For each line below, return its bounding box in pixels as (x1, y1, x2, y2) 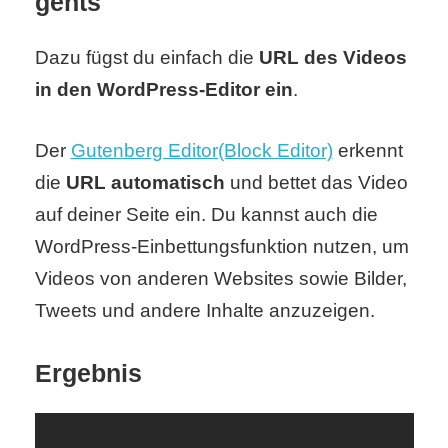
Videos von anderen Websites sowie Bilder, (34, 267, 407, 289)
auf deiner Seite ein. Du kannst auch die (34, 203, 378, 225)
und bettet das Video (224, 171, 408, 193)
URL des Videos (258, 47, 407, 69)
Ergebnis (34, 359, 142, 388)
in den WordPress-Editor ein (34, 79, 293, 101)
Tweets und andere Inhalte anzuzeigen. (34, 299, 375, 321)
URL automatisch (65, 171, 225, 193)
